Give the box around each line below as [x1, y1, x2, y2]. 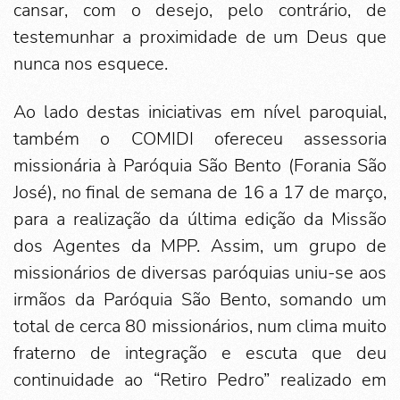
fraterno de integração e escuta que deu [13, 341, 387, 366]
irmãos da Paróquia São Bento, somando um [13, 287, 387, 312]
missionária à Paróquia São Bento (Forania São [13, 154, 387, 179]
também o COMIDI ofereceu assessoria [13, 127, 387, 152]
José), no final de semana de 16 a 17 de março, [13, 180, 387, 205]
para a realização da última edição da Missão [13, 207, 387, 232]
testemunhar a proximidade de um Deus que [13, 25, 387, 50]
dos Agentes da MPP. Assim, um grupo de [13, 234, 387, 259]
